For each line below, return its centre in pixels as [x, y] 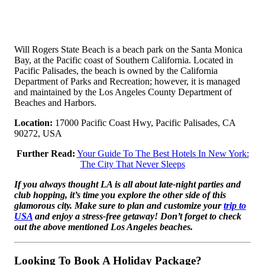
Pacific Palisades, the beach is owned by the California [116, 71]
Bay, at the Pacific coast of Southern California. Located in [124, 60]
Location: [33, 123]
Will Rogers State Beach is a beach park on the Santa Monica [128, 50]
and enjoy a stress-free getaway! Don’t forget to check [137, 216]
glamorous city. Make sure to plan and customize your [119, 206]
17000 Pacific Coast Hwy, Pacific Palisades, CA [144, 123]
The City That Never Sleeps [132, 164]
